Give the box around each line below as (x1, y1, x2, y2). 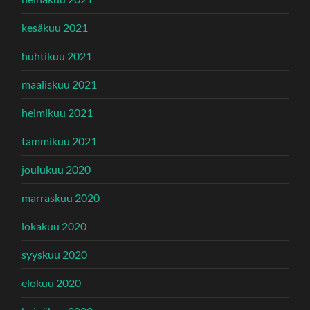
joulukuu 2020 (21, 163, 91, 176)
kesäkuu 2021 (21, 21, 89, 35)
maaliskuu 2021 (21, 77, 98, 91)
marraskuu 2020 (21, 191, 100, 205)
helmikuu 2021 (21, 106, 93, 120)
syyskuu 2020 (21, 248, 88, 262)
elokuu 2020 (21, 276, 82, 290)
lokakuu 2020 (21, 219, 87, 233)
